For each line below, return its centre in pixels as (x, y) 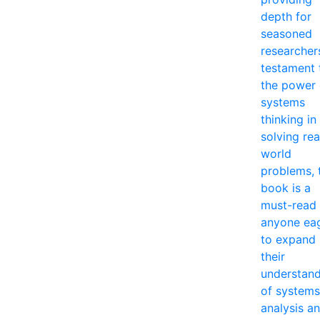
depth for (286, 16)
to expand (288, 239)
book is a (286, 187)
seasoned (286, 33)
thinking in (289, 119)
